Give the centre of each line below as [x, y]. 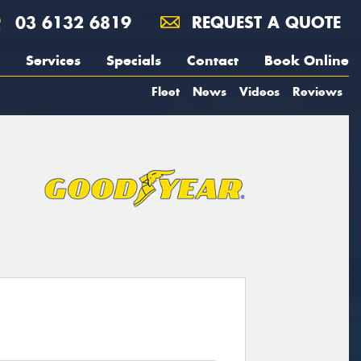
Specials [134, 60]
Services [53, 60]
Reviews [317, 91]
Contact [213, 60]
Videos [259, 91]
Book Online [307, 60]
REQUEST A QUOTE [263, 22]
